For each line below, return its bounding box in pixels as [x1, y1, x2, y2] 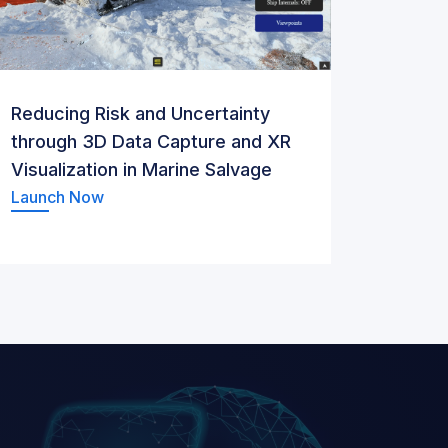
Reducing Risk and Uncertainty [11, 103, 270, 124]
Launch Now [11, 187, 104, 207]
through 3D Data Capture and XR [11, 131, 291, 152]
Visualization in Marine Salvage [11, 159, 272, 180]
